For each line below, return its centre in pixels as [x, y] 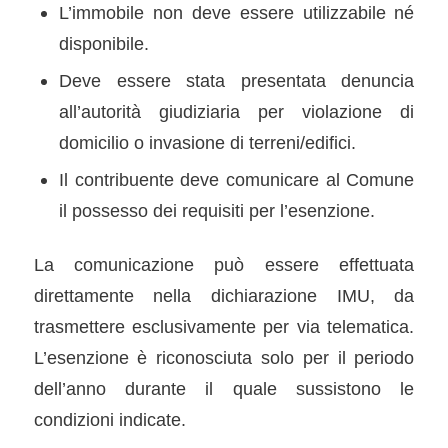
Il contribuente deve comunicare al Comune [236, 179]
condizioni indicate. [109, 419]
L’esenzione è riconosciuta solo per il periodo [224, 357]
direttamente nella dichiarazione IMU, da [224, 295]
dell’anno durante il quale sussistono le [224, 388]
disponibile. [103, 43]
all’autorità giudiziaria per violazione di [236, 111]
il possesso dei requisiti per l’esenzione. [216, 210]
